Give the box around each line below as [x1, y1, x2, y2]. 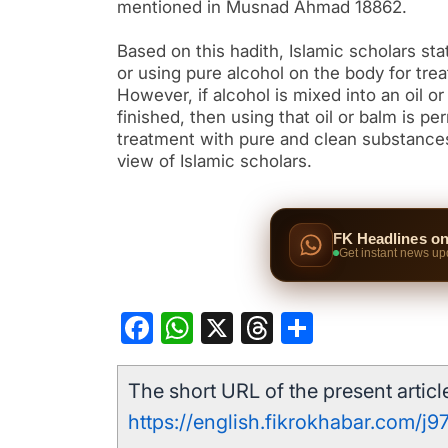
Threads [273, 308, 388, 348]
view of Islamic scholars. [117, 151, 312, 172]
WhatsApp [193, 308, 340, 348]
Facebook [153, 308, 292, 348]
